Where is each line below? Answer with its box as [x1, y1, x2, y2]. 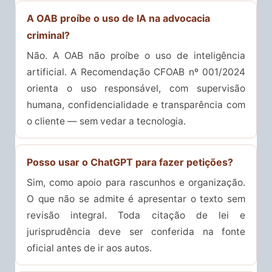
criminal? [27, 29, 70, 42]
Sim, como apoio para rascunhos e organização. [27, 177, 245, 189]
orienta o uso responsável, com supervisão [27, 83, 245, 95]
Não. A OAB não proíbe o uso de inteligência [27, 50, 245, 62]
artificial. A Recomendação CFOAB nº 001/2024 [27, 66, 245, 78]
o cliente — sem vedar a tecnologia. [27, 115, 186, 127]
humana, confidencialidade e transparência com [27, 99, 245, 111]
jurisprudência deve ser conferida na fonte [27, 226, 245, 238]
